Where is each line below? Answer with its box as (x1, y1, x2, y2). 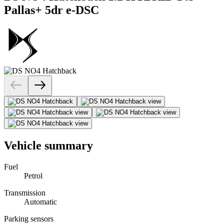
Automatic (24, 197, 57, 206)
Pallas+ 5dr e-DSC (4, 3, 99, 16)
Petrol (24, 171, 42, 180)
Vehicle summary (4, 139, 93, 152)
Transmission (4, 188, 45, 197)
